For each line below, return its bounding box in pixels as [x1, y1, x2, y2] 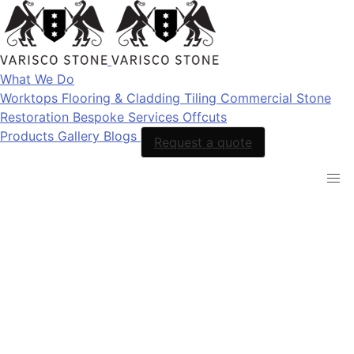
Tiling [184, 90, 220, 106]
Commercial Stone [220, 90, 331, 106]
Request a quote [154, 134, 252, 150]
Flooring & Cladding [62, 90, 184, 106]
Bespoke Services [73, 109, 183, 125]
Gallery [58, 128, 104, 144]
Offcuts [183, 109, 227, 125]
